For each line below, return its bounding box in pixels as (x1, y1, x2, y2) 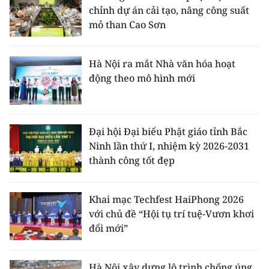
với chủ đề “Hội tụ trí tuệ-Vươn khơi (89, 207, 254, 220)
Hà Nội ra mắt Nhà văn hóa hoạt (89, 56, 235, 70)
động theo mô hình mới (89, 71, 195, 85)
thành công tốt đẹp (89, 153, 175, 167)
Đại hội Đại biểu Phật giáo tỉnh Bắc (89, 124, 247, 138)
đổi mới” (89, 221, 128, 235)
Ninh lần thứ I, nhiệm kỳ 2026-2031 (89, 139, 249, 153)
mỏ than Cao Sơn (89, 17, 166, 31)
